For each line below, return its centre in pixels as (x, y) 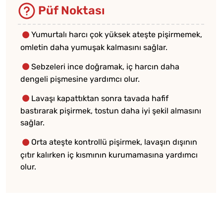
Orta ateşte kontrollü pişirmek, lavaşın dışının (114, 142)
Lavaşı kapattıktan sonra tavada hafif (100, 99)
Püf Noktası (70, 10)
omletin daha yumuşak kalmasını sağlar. (94, 47)
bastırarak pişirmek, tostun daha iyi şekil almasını (111, 111)
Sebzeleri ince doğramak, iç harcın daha (105, 66)
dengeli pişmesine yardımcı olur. (80, 79)
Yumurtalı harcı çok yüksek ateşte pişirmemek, (117, 35)
